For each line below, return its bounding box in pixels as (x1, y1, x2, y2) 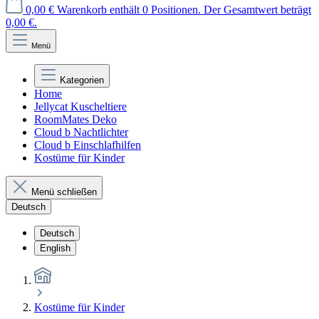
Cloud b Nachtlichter (34, 126, 128, 138)
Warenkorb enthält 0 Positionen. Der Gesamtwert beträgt (57, 4, 311, 16)
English (40, 243, 70, 253)
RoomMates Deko (34, 113, 117, 125)
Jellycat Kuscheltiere (34, 100, 127, 113)
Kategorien (60, 75, 104, 85)
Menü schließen (31, 187, 97, 197)
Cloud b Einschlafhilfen (34, 139, 141, 151)
